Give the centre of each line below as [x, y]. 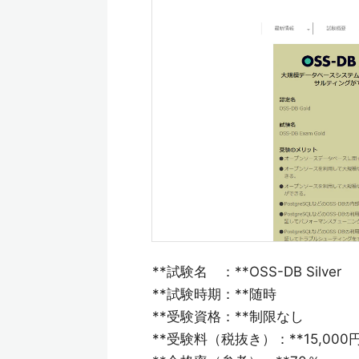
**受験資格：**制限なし [228, 317]
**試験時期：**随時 [214, 294]
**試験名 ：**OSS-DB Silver [247, 272]
